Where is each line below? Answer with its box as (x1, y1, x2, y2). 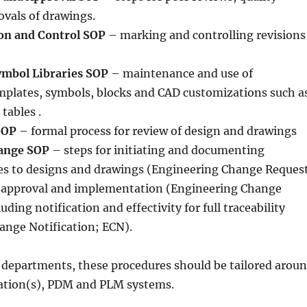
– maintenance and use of (108, 66, 253, 80)
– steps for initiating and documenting (49, 143, 265, 157)
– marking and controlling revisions (105, 27, 306, 42)
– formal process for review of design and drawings (19, 123, 297, 138)
